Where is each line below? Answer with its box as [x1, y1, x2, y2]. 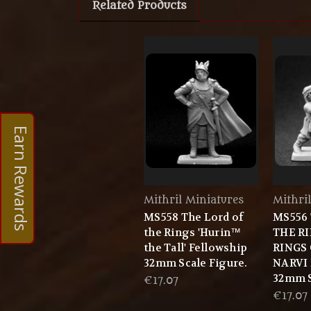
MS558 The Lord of [144, 210, 244, 225]
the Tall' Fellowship [144, 241, 247, 255]
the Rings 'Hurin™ [144, 226, 242, 240]
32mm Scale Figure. [144, 256, 248, 271]
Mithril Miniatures [144, 194, 244, 207]
